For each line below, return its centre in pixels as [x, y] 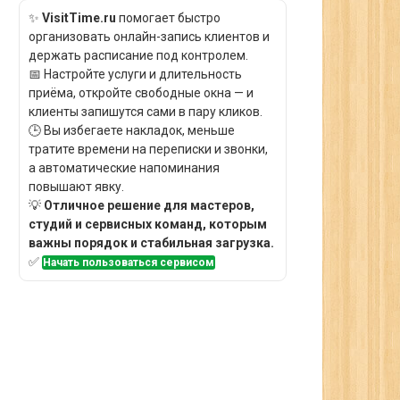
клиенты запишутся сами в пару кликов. [146, 112]
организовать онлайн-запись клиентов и [149, 37]
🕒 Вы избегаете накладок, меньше [132, 130]
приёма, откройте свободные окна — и [141, 93]
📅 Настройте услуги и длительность [135, 74]
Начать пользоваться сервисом [129, 262]
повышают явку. [76, 187]
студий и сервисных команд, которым [148, 224]
